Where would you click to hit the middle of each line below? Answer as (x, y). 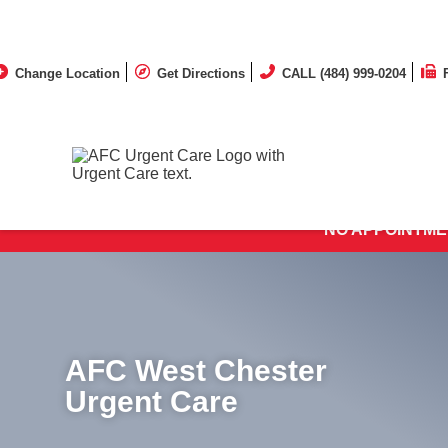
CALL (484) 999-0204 (344, 27)
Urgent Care (151, 401)
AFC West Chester (196, 370)
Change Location (67, 27)
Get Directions (201, 27)
